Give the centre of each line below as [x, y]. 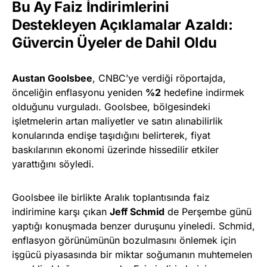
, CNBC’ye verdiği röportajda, [159, 78]
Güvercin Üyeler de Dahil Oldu [114, 43]
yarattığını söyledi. [53, 164]
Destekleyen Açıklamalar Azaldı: [122, 25]
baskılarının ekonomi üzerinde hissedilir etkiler [115, 150]
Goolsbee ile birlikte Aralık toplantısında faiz [111, 198]
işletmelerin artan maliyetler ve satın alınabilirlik [117, 121]
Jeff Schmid [137, 212]
